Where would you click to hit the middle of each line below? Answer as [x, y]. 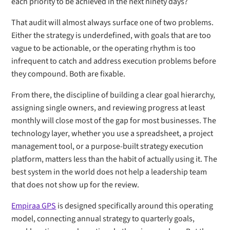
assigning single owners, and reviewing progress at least [108, 108]
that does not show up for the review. [75, 185]
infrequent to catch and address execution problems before [114, 61]
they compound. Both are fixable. [69, 74]
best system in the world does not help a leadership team [109, 172]
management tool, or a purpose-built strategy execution [108, 146]
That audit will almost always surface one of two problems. [113, 23]
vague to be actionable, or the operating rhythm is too [104, 48]
